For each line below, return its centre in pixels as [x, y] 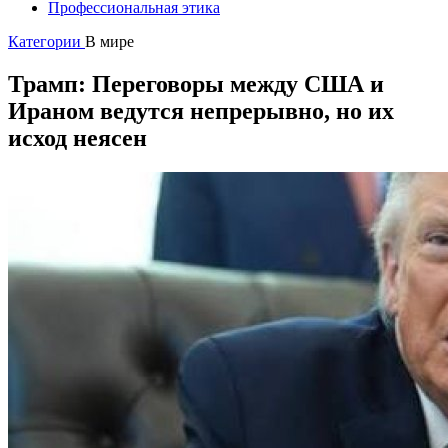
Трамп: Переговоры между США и [196, 83]
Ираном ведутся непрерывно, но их [201, 110]
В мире [109, 41]
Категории [46, 41]
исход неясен [77, 137]
